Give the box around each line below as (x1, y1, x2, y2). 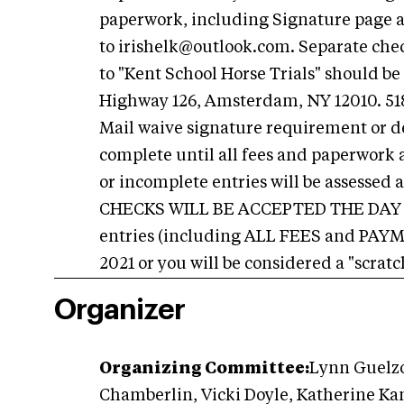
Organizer (54, 296, 185, 326)
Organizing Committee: (99, 361, 309, 378)
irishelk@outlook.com (118, 40, 290, 57)
